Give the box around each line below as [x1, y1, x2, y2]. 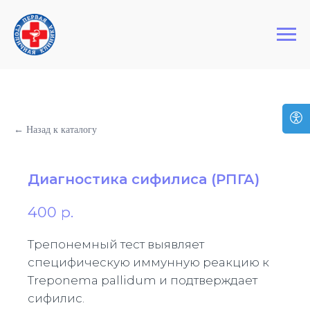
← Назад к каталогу [14, 125, 97, 135]
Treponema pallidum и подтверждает [28, 273, 257, 287]
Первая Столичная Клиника [10, 7, 164, 20]
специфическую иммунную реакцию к [28, 255, 269, 269]
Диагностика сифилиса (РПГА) [28, 171, 259, 188]
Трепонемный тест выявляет [28, 237, 204, 251]
